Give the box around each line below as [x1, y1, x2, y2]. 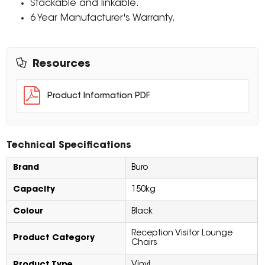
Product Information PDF [47, 92, 150, 101]
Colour [13, 208, 44, 216]
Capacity [13, 186, 56, 195]
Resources [33, 59, 91, 70]
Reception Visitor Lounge [131, 230, 233, 238]
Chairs [131, 239, 158, 248]
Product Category [13, 234, 95, 243]
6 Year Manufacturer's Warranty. [30, 14, 176, 24]
